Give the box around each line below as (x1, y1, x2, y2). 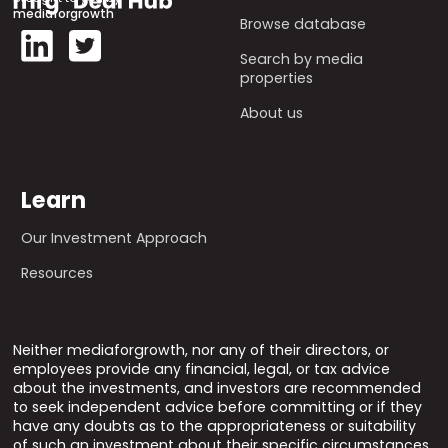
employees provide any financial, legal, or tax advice (13, 358, 391, 379)
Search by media (240, 48, 363, 69)
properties (240, 67, 313, 88)
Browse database (240, 13, 366, 34)
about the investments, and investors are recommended (13, 377, 422, 398)
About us (240, 102, 303, 123)
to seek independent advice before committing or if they (13, 396, 423, 417)
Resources (21, 262, 94, 283)
